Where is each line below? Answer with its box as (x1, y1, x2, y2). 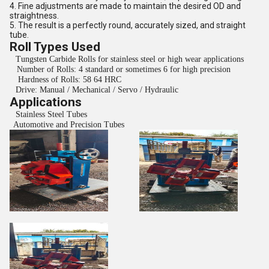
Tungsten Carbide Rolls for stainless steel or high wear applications (16, 55, 244, 64)
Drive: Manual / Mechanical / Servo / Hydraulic (16, 85, 178, 94)
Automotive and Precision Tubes (13, 120, 124, 129)
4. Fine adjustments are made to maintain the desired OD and (10, 1, 241, 11)
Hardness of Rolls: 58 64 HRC (18, 75, 121, 84)
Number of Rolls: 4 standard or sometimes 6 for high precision (17, 65, 231, 74)
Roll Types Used (10, 40, 100, 54)
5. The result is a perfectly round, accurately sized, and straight (10, 20, 246, 30)
